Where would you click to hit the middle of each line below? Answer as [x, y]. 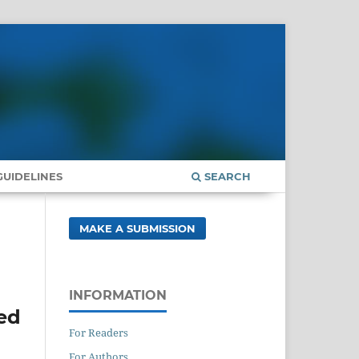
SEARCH [226, 176]
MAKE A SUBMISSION [138, 228]
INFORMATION [118, 295]
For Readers [99, 332]
